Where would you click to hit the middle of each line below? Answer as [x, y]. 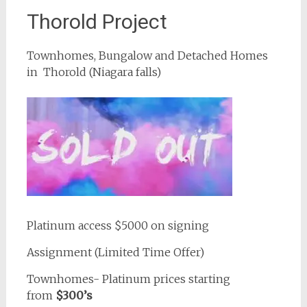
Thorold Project [97, 22]
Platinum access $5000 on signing [118, 225]
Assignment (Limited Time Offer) [115, 252]
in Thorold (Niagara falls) [94, 72]
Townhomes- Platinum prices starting [128, 279]
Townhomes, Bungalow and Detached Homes [147, 56]
